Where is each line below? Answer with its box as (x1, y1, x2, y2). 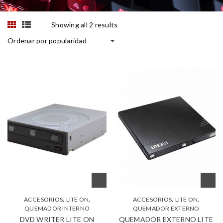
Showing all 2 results (51, 20, 118, 29)
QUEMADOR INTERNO (24, 205, 90, 213)
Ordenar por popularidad (7, 36, 87, 45)
